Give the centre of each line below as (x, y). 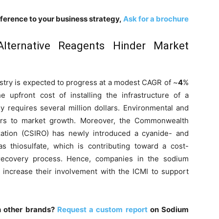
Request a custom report (102, 209)
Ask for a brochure (156, 19)
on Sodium (168, 209)
